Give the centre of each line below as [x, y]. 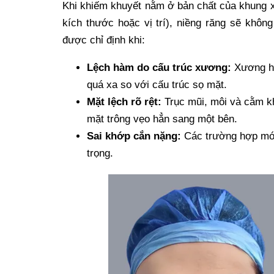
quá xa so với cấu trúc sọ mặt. [157, 84]
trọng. [100, 153]
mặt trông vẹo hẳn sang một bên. [162, 119]
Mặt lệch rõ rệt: [126, 102]
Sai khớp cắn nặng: [134, 136]
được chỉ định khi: [104, 40]
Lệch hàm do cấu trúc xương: [161, 67]
